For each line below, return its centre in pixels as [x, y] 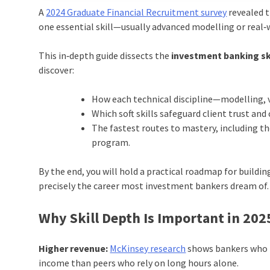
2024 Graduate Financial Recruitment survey [137, 12]
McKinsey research [148, 249]
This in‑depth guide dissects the [105, 56]
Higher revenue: [74, 249]
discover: [57, 70]
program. [111, 143]
